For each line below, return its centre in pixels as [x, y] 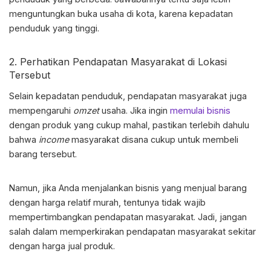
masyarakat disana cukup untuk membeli [154, 140]
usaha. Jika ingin [135, 111]
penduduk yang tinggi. [54, 28]
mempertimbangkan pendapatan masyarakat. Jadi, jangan [128, 217]
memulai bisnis [200, 111]
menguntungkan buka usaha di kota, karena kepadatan [121, 14]
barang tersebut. [43, 154]
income [54, 140]
